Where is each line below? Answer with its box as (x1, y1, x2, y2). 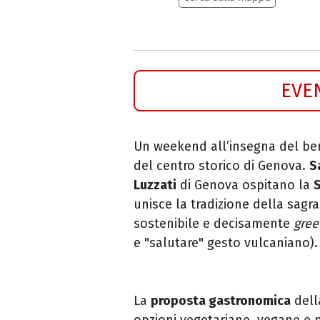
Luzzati (134, 176, 176, 193)
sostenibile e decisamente (134, 215, 294, 231)
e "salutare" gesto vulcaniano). (134, 234, 318, 251)
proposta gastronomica (151, 292, 291, 309)
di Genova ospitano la (176, 176, 314, 193)
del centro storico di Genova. (134, 157, 309, 174)
